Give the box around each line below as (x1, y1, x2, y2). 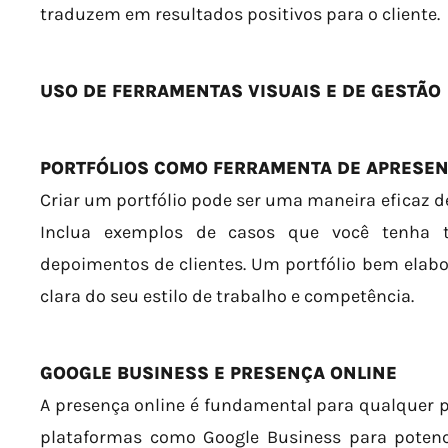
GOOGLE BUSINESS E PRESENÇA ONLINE (40, 361, 397, 384)
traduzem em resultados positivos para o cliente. (40, 2, 440, 25)
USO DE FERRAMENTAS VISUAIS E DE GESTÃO (40, 79, 441, 102)
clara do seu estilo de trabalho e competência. (40, 284, 414, 307)
